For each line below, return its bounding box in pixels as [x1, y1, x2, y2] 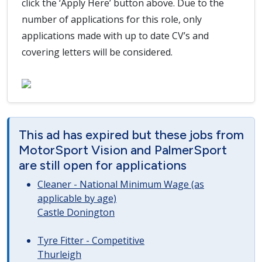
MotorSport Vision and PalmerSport [19, 142, 227, 157]
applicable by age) [37, 192, 116, 205]
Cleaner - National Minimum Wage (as [37, 178, 204, 191]
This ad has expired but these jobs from [19, 127, 244, 142]
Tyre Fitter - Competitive [37, 234, 144, 247]
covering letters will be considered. [22, 46, 173, 58]
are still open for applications [19, 157, 187, 173]
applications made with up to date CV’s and [22, 29, 209, 42]
